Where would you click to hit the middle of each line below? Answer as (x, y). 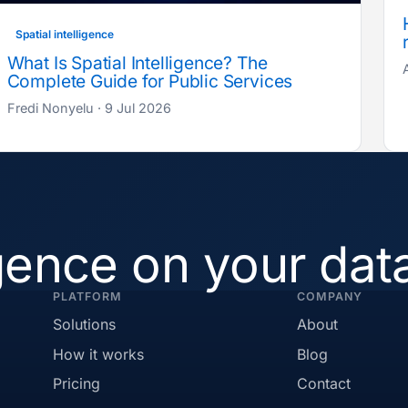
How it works (98, 354)
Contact (324, 383)
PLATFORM (87, 296)
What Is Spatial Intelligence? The (137, 62)
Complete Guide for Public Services (150, 81)
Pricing (76, 383)
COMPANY (330, 296)
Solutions (84, 325)
